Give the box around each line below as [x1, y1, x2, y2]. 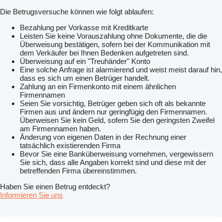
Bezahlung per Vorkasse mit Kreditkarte [20, 23, 148, 32]
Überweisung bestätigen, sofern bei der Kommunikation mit [20, 40, 210, 49]
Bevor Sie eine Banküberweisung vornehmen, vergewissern [20, 150, 213, 159]
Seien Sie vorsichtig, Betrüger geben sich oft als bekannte [20, 99, 206, 108]
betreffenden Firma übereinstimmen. [20, 166, 137, 175]
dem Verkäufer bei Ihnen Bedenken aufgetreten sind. [20, 49, 189, 57]
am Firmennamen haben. [20, 124, 101, 133]
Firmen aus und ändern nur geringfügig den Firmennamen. [20, 108, 207, 116]
